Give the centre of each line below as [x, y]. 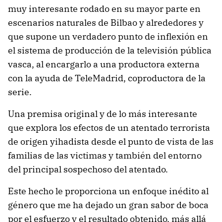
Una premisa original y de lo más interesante [103, 114]
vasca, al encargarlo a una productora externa [104, 64]
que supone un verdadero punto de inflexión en [108, 36]
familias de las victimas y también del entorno [105, 155]
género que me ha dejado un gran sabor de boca [108, 205]
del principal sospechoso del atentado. [88, 169]
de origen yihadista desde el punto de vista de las [111, 141]
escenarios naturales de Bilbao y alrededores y [106, 23]
